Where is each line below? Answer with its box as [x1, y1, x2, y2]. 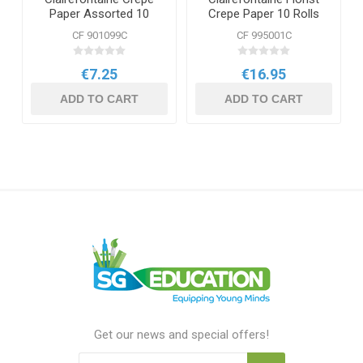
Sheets [80, 20, 118, 36]
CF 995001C [236, 28, 292, 41]
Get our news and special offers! [94, 327, 269, 342]
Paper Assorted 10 [49, 6, 149, 21]
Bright [248, 20, 280, 36]
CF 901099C [71, 28, 127, 41]
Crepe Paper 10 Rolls [208, 6, 319, 21]
